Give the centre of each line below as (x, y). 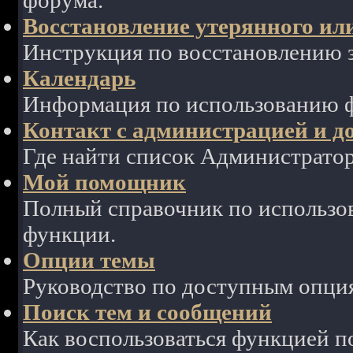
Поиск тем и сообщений (147, 312)
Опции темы (89, 260)
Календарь (79, 78)
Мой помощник (104, 182)
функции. (69, 234)
